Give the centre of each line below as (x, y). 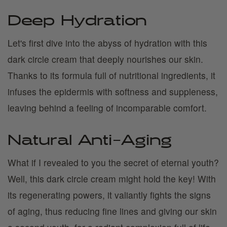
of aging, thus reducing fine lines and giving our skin (112, 211)
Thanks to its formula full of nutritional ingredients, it (111, 75)
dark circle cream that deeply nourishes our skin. (105, 59)
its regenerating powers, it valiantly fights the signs (109, 195)
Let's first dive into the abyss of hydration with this (107, 43)
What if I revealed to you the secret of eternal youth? (113, 162)
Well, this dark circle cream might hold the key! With (112, 179)
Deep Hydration (78, 21)
